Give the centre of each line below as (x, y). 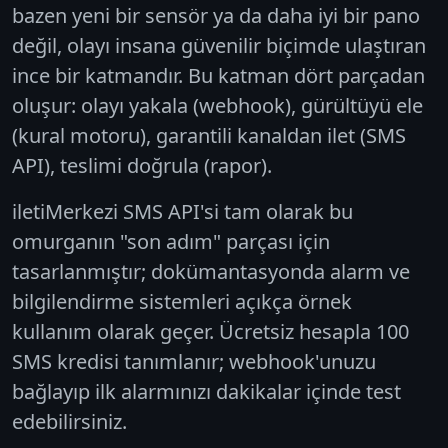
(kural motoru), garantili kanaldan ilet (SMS (209, 135)
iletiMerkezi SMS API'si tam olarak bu (182, 211)
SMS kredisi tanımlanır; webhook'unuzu (194, 361)
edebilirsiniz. (69, 421)
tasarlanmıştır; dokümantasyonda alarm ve (211, 271)
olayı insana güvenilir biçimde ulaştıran (246, 45)
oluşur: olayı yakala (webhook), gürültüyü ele (217, 105)
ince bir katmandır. (97, 75)
